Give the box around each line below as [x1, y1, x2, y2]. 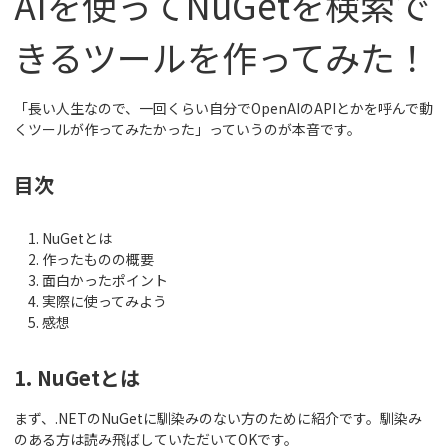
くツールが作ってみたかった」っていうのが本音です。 [14, 119, 361, 140]
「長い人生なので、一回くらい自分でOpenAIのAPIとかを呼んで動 [14, 98, 433, 119]
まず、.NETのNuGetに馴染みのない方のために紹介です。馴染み [14, 408, 422, 429]
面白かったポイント [42, 270, 168, 291]
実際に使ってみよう [42, 291, 167, 312]
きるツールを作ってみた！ [14, 31, 430, 83]
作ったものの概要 [42, 249, 154, 270]
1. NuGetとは [14, 363, 140, 393]
